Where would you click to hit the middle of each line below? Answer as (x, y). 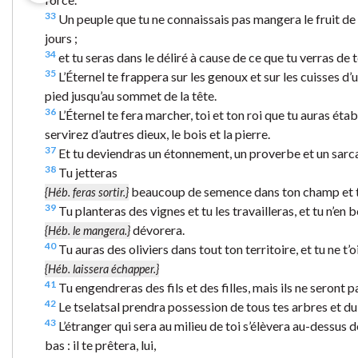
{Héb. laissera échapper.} (102, 268)
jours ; (61, 38)
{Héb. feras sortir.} (87, 192)
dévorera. (157, 229)
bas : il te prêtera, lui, (100, 344)
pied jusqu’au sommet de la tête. (131, 95)
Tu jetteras (87, 172)
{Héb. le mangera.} (88, 230)
